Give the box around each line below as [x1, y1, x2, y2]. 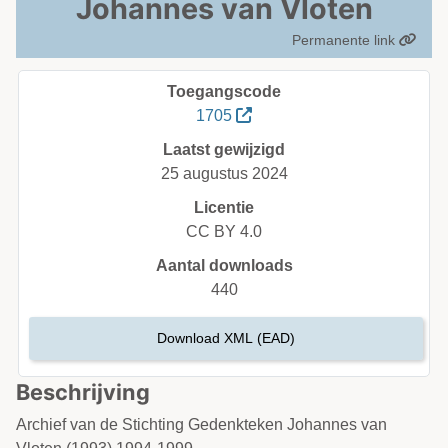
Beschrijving [16, 379, 150, 405]
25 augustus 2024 [160, 165, 288, 182]
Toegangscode [167, 83, 281, 100]
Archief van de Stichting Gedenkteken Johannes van [16, 416, 387, 433]
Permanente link [292, 32, 399, 48]
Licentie [194, 199, 254, 216]
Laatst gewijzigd [163, 141, 285, 158]
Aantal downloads [155, 257, 293, 274]
